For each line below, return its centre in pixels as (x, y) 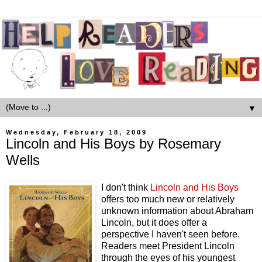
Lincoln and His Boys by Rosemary (113, 143)
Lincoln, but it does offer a (154, 223)
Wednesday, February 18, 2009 (77, 132)
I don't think (126, 188)
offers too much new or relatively (168, 199)
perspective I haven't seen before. (170, 235)
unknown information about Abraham (177, 211)
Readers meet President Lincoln (168, 246)
